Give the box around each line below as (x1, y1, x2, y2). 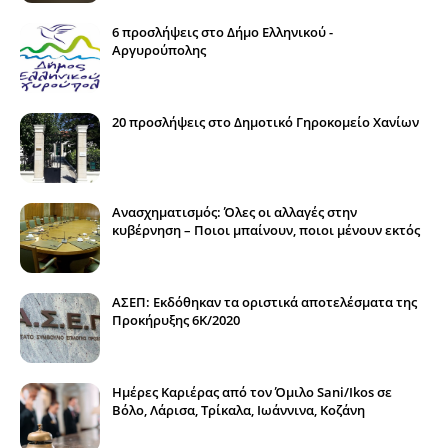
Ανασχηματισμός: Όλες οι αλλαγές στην (112, 202, 357, 221)
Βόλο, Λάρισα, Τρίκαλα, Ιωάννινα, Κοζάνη (112, 400, 365, 419)
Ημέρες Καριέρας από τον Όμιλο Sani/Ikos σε (112, 382, 392, 401)
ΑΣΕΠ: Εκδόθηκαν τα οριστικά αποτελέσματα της (112, 292, 417, 311)
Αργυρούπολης (112, 40, 206, 59)
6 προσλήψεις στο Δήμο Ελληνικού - (112, 22, 333, 41)
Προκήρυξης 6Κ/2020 (112, 310, 240, 329)
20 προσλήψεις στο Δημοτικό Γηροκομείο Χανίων (112, 112, 419, 131)
